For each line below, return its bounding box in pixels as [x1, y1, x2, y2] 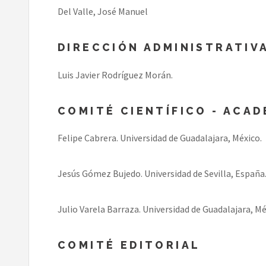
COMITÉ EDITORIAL [58, 239, 201, 252]
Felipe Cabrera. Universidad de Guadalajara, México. [58, 132, 262, 144]
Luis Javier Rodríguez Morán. [58, 68, 173, 81]
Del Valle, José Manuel [58, 5, 148, 18]
